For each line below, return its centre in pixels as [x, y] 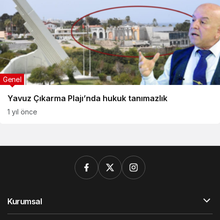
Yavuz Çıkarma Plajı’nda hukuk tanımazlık [87, 98]
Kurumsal [25, 201]
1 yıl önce [22, 112]
